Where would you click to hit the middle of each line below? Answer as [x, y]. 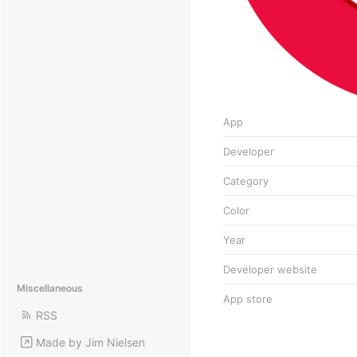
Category [246, 180]
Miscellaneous [50, 288]
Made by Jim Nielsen [90, 342]
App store [248, 298]
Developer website [270, 269]
